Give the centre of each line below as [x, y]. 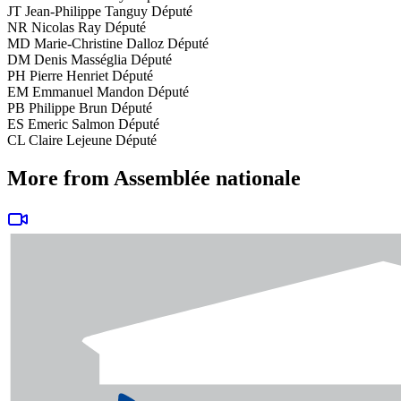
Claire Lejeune [70, 141]
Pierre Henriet [69, 76]
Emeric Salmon [71, 124]
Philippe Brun [68, 108]
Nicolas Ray [66, 28]
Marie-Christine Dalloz [99, 44]
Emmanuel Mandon [88, 92]
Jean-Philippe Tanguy [86, 12]
